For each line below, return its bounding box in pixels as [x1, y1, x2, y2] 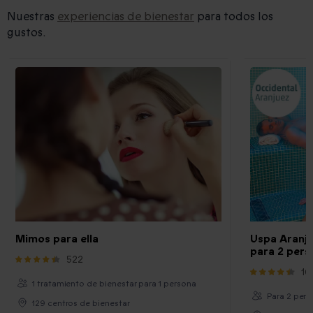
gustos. [7, 24, 45, 41]
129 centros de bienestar [32, 297, 130, 309]
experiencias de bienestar [57, 8, 194, 24]
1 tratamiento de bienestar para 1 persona [32, 277, 196, 289]
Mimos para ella [15, 231, 99, 247]
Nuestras [7, 8, 57, 24]
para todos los [194, 8, 273, 24]
